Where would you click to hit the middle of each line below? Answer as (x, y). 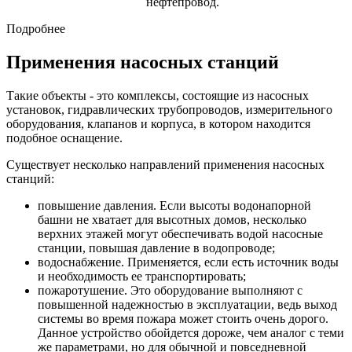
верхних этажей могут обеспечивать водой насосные (180, 234)
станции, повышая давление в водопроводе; (156, 248)
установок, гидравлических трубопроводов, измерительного (169, 110)
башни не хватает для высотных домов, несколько (172, 220)
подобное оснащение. (64, 138)
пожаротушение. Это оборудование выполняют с (170, 291)
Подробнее (36, 29)
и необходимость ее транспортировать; (142, 277)
